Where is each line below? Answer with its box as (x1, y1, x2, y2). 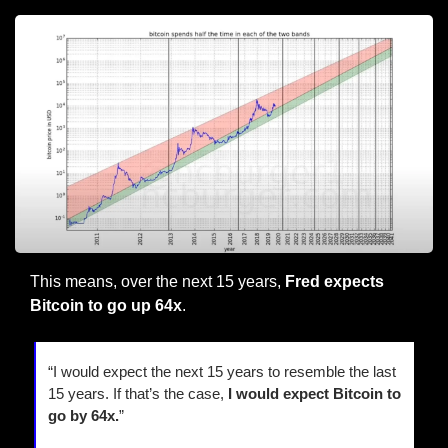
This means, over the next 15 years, (30, 273, 285, 291)
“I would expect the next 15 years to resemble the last (48, 363, 396, 381)
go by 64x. (48, 407, 119, 425)
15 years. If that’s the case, (48, 385, 228, 403)
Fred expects (285, 273, 384, 291)
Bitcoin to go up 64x (30, 297, 182, 315)
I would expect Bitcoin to (228, 385, 401, 403)
